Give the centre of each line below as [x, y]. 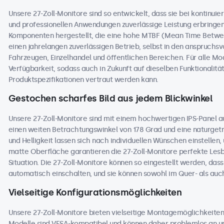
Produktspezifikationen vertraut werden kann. [83, 80]
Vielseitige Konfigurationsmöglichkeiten [95, 192]
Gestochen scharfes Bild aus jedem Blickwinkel [110, 98]
